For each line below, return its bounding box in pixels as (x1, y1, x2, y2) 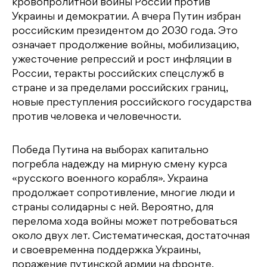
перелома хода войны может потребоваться (12, 217, 237, 227)
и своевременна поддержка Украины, (12, 246, 201, 256)
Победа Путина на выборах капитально (12, 145, 209, 156)
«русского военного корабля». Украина (12, 174, 208, 184)
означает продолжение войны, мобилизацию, (12, 41, 239, 51)
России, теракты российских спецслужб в (12, 69, 224, 79)
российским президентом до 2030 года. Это (12, 26, 238, 36)
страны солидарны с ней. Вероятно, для (12, 203, 213, 213)
